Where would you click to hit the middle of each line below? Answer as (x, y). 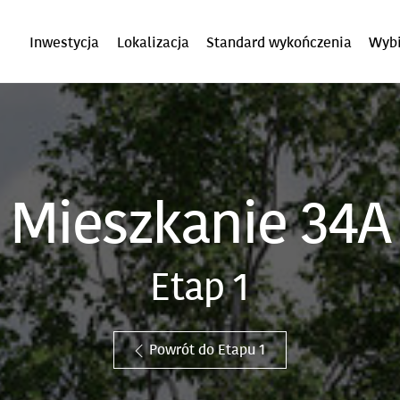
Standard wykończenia (279, 42)
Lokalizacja (153, 42)
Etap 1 (200, 288)
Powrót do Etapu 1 (207, 350)
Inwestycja (65, 42)
